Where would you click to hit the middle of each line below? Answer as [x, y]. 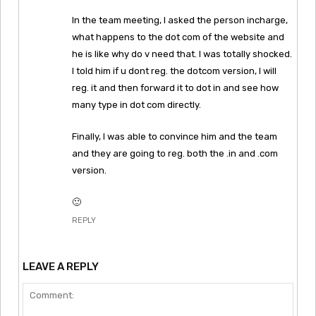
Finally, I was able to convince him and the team [175, 136]
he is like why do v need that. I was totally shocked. [182, 54]
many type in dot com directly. [136, 104]
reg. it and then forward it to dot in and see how [175, 87]
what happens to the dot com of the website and [178, 37]
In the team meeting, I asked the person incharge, [180, 20]
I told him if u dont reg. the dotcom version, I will [174, 71]
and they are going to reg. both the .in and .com [175, 153]
